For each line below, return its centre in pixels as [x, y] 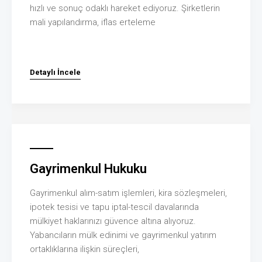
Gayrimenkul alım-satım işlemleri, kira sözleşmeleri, [128, 193]
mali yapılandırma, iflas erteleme [93, 22]
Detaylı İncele [55, 72]
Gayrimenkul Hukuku [88, 168]
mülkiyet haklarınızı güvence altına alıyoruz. [113, 221]
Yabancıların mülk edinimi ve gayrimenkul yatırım [123, 235]
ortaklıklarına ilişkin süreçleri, [85, 249]
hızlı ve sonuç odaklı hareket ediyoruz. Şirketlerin [125, 8]
